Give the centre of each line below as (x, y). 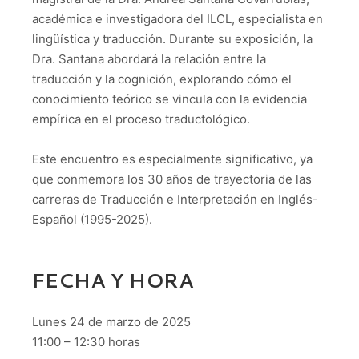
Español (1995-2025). (92, 220)
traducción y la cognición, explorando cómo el (162, 79)
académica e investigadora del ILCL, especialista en (177, 18)
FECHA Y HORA (113, 280)
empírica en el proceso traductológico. (141, 119)
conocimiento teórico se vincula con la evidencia (169, 99)
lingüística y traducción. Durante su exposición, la (172, 38)
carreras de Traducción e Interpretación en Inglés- (175, 200)
